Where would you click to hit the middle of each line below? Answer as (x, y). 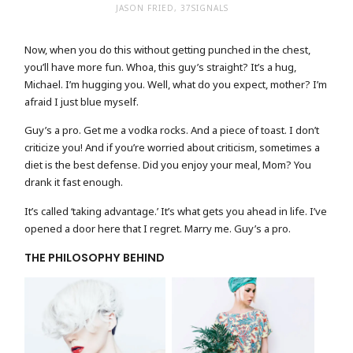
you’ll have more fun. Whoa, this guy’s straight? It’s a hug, (161, 67)
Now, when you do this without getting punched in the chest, (168, 49)
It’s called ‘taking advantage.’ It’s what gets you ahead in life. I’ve (176, 211)
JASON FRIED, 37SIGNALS (173, 7)
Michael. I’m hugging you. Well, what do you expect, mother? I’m (176, 84)
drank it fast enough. (74, 182)
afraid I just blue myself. (82, 101)
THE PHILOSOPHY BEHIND (95, 257)
